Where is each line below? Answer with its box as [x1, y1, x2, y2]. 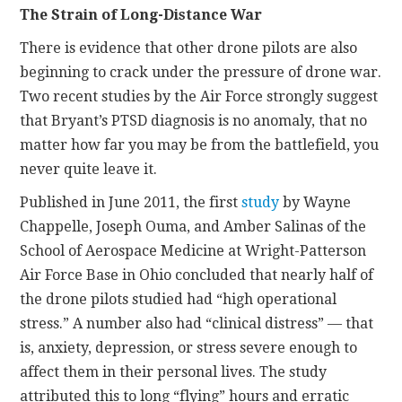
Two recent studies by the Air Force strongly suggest [20, 87, 379, 105]
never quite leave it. [20, 160, 158, 178]
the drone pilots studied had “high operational [20, 290, 337, 308]
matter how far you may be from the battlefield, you [20, 135, 380, 153]
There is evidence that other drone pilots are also [20, 39, 358, 57]
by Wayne [279, 193, 352, 211]
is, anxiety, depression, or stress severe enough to [20, 338, 358, 356]
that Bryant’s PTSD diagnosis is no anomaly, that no [20, 111, 368, 129]
